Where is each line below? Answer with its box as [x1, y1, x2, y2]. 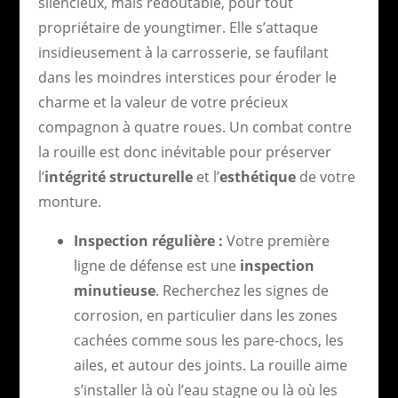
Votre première [222, 230, 330, 251]
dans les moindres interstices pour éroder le [37, 67, 337, 87]
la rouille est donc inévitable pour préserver [37, 141, 331, 162]
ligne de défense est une [73, 255, 240, 275]
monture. [37, 191, 101, 211]
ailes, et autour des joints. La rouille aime [73, 354, 347, 375]
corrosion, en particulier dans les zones [73, 305, 338, 325]
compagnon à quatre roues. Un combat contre [37, 116, 352, 137]
